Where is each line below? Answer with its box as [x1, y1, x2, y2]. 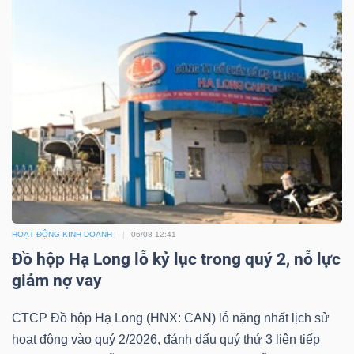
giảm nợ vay [12, 271, 102, 291]
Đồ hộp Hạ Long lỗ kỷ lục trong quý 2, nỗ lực [12, 250, 341, 269]
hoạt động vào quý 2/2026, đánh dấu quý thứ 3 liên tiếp [12, 333, 320, 347]
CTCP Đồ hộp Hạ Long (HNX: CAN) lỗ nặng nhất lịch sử [12, 311, 330, 326]
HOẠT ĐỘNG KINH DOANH [12, 230, 112, 239]
